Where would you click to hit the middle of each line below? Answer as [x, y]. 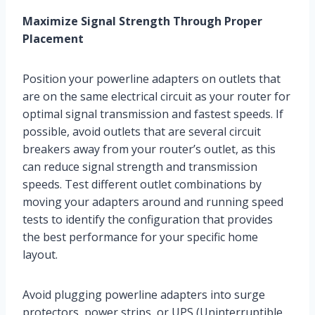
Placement [53, 39]
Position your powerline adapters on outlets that [152, 79]
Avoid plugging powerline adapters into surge [144, 295]
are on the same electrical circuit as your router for [156, 97]
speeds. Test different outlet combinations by [142, 185]
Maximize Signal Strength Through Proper [142, 21]
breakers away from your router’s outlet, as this [149, 149]
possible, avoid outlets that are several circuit [142, 132]
